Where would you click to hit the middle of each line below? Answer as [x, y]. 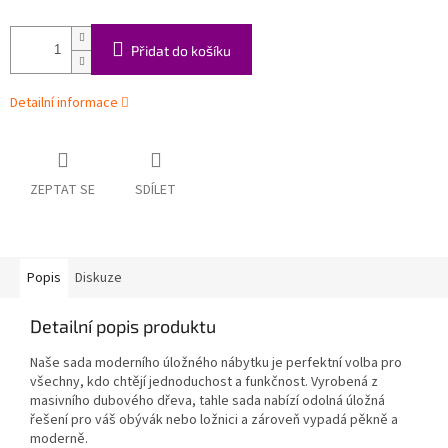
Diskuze [98, 278]
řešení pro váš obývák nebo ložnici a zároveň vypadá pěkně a [214, 420]
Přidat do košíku [181, 51]
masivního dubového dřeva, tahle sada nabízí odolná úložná [207, 401]
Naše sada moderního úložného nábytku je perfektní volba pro [216, 363]
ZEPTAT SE [62, 190]
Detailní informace [64, 103]
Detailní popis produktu [123, 326]
